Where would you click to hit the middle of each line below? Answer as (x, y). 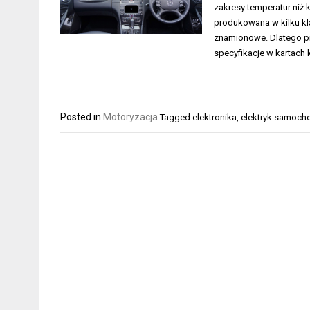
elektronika (215, 117)
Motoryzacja (130, 117)
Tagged (176, 117)
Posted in (82, 117)
